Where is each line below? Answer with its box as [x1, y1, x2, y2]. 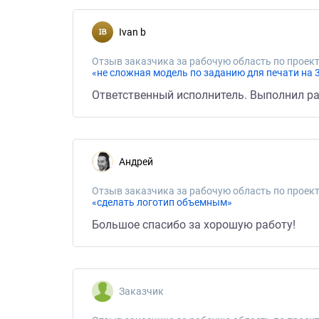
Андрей [125, 156, 153, 167]
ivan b [122, 26, 146, 38]
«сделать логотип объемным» [92, 197, 232, 208]
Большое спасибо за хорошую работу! [92, 218, 296, 231]
